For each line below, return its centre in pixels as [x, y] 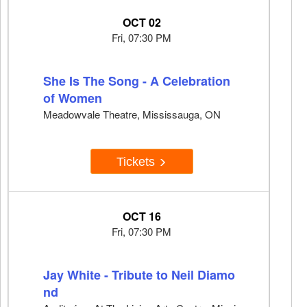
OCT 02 [142, 23]
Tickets [137, 161]
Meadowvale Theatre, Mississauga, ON [132, 114]
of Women [73, 98]
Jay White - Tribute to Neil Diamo [139, 275]
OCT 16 [142, 217]
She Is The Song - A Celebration [137, 81]
